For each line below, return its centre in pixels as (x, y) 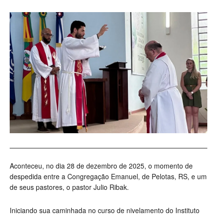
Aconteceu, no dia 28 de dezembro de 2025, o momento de (101, 166)
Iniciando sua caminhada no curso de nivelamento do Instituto (105, 210)
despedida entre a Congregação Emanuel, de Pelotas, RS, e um (108, 177)
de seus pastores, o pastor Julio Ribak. (69, 187)
